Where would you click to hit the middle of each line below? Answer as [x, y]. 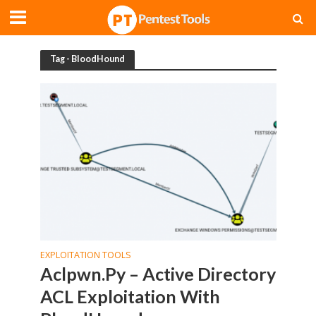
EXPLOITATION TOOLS [85, 255]
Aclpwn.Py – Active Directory [158, 274]
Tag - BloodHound [87, 59]
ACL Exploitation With [130, 297]
